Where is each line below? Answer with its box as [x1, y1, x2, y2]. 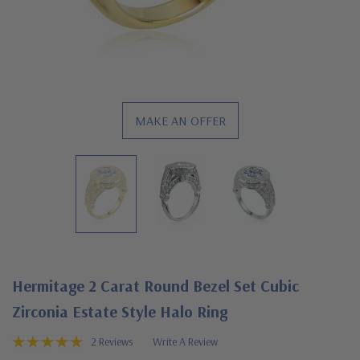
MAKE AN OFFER [134, 112, 226, 129]
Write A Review [153, 333, 218, 349]
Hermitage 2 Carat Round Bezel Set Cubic [12, 275, 299, 296]
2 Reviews [91, 333, 133, 349]
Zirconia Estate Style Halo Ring [12, 301, 227, 321]
